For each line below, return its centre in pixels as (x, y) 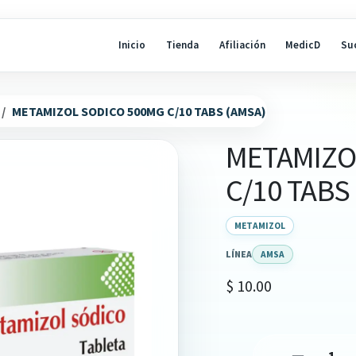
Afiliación (242, 45)
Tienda (182, 45)
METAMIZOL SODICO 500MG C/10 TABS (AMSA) (139, 112)
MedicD (303, 45)
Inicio (132, 45)
